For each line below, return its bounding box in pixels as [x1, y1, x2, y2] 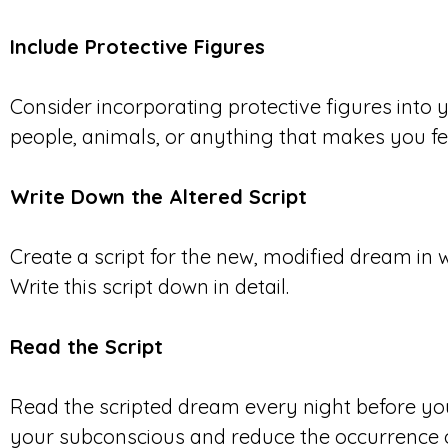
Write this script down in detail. [10, 273, 289, 299]
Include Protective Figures [10, 33, 265, 59]
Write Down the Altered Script [10, 183, 307, 209]
